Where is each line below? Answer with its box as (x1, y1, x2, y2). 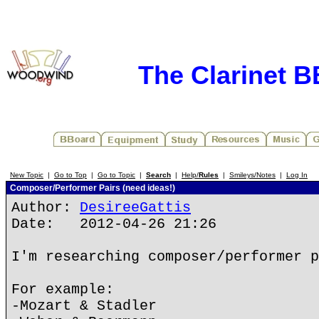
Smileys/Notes (229, 171, 276, 179)
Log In (286, 171, 308, 179)
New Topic (10, 171, 43, 179)
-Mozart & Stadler (11, 298, 157, 314)
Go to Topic (98, 171, 135, 179)
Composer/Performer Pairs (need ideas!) (8, 183, 175, 193)
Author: (11, 199, 80, 216)
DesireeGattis (80, 199, 191, 216)
